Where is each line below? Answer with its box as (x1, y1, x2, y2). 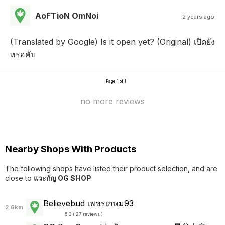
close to (5, 173, 34, 182)
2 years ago (182, 13, 215, 20)
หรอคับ (10, 49, 36, 59)
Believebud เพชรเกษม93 (43, 198, 134, 208)
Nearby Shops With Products (5, 143, 136, 155)
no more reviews (80, 96, 145, 106)
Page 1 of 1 (106, 78, 126, 84)
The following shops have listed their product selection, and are (5, 164, 217, 173)
